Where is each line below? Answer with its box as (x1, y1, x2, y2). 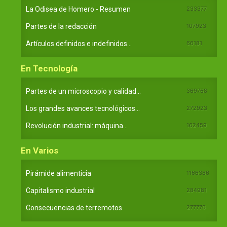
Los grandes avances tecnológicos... (26, 104, 140, 112)
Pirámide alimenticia (26, 169, 91, 177)
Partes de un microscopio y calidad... (26, 87, 141, 95)
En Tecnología (21, 63, 78, 73)
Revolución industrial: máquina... (26, 121, 128, 130)
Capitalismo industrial (26, 186, 95, 195)
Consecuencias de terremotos (26, 203, 122, 212)
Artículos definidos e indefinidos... (26, 39, 132, 48)
